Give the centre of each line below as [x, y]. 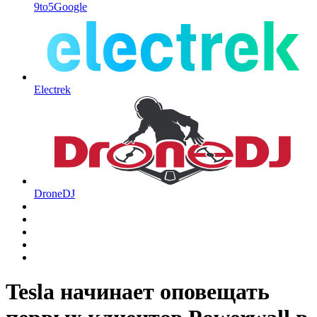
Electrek [52, 89]
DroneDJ [54, 193]
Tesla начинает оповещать [138, 292]
